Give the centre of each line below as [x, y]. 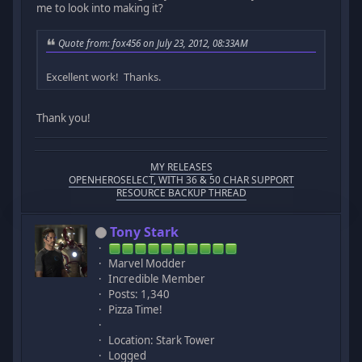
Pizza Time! [136, 309]
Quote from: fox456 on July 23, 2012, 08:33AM [154, 43]
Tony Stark [145, 232]
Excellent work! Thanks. [104, 77]
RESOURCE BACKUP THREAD [181, 192]
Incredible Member [157, 278]
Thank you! [64, 118]
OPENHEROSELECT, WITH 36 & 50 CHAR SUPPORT [181, 179]
